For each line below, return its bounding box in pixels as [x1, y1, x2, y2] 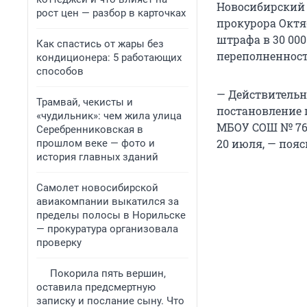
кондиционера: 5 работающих [36, 51, 182, 64]
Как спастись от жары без [36, 38, 164, 50]
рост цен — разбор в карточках [36, 7, 186, 19]
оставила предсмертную [36, 281, 156, 293]
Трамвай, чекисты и [36, 96, 133, 108]
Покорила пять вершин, [50, 267, 166, 280]
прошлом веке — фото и [36, 137, 155, 149]
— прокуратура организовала [36, 223, 178, 235]
